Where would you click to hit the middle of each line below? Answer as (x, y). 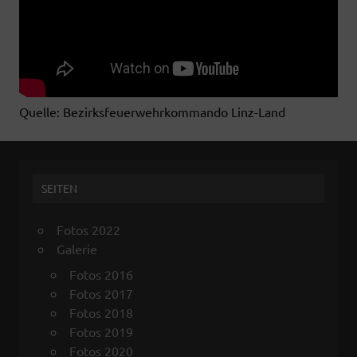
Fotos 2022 (88, 230)
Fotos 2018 (101, 313)
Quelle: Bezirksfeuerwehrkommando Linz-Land (152, 111)
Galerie (77, 249)
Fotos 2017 (101, 294)
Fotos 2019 (101, 332)
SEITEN (60, 188)
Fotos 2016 (101, 275)
